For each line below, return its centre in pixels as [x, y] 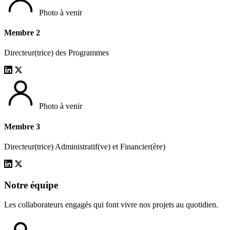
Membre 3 [22, 126]
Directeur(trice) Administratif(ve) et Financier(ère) [85, 146]
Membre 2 [22, 33]
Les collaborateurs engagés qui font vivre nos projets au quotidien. [111, 205]
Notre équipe [31, 185]
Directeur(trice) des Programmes [56, 53]
